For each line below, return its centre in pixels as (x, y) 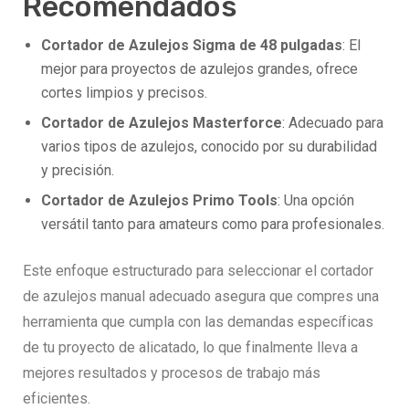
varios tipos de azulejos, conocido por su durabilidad (209, 147)
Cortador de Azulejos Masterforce (162, 123)
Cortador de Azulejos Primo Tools (159, 201)
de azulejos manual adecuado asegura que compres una (201, 297)
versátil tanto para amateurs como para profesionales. (213, 225)
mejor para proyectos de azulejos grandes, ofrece (199, 69)
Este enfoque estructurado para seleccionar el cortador (198, 271)
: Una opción (316, 201)
